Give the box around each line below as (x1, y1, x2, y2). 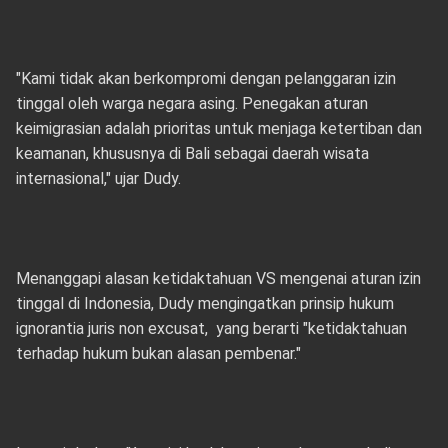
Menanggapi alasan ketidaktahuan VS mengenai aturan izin (15, 269, 421, 288)
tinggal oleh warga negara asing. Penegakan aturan (15, 94, 368, 113)
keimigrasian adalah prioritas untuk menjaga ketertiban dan (15, 119, 422, 138)
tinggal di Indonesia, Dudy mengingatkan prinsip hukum (15, 294, 394, 313)
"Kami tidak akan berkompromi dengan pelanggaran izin (15, 69, 396, 88)
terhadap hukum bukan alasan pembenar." (15, 344, 305, 363)
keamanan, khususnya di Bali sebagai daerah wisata (15, 144, 369, 163)
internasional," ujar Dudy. (15, 169, 181, 188)
